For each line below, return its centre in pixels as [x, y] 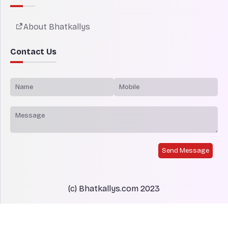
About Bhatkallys [57, 26]
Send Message [186, 150]
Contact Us [33, 51]
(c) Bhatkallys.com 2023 [114, 188]
